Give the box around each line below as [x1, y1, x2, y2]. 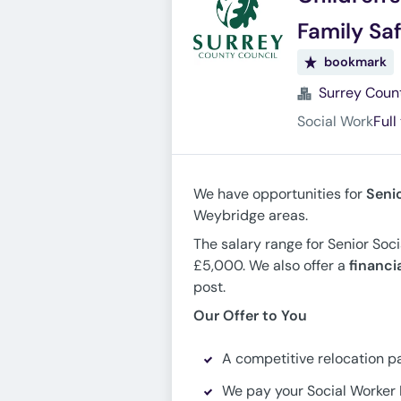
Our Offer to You [193, 306, 307, 325]
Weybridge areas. [193, 206, 308, 225]
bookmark [324, 54, 388, 70]
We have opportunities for [193, 184, 366, 203]
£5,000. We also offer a [193, 256, 346, 275]
